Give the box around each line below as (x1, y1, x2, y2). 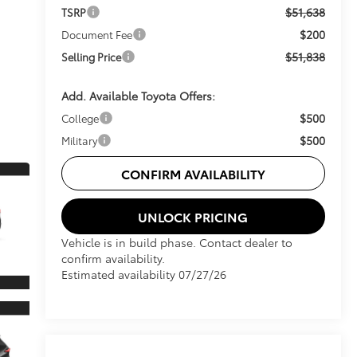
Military (61, 132, 97, 147)
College (61, 110, 99, 125)
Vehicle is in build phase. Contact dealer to (61, 233, 292, 250)
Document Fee (61, 26, 132, 41)
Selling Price (61, 49, 121, 64)
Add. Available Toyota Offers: (61, 87, 215, 104)
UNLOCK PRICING (138, 206, 249, 226)
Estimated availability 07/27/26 (61, 265, 226, 282)
